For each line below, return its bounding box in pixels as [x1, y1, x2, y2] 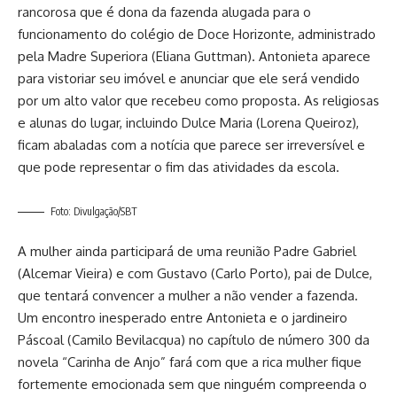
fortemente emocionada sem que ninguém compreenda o [18, 376, 367, 393]
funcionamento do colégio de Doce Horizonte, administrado [18, 26, 376, 43]
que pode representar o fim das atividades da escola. [18, 159, 339, 175]
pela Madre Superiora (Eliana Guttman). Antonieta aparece [18, 48, 370, 65]
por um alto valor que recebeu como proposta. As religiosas [18, 92, 379, 109]
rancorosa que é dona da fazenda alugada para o [18, 4, 311, 20]
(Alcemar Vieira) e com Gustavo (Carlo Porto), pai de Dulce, [18, 265, 372, 282]
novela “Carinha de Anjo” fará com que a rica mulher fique [18, 354, 362, 370]
